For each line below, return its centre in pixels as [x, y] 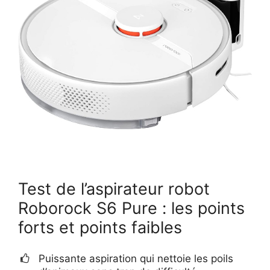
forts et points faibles [100, 227]
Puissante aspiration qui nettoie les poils [136, 258]
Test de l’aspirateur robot [114, 189]
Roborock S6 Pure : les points [131, 208]
